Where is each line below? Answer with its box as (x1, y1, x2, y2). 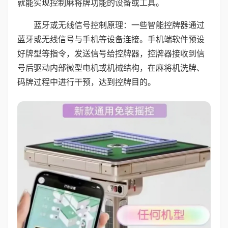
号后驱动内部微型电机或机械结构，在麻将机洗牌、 (17, 63, 205, 73)
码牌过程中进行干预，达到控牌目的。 (17, 77, 156, 87)
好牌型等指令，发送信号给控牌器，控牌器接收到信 (17, 48, 205, 59)
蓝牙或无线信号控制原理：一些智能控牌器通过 (34, 20, 205, 30)
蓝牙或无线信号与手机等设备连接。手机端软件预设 (17, 34, 205, 44)
